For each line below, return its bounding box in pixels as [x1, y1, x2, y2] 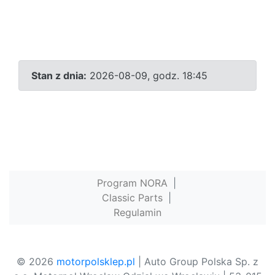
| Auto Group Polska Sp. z [135, 255, 258, 268]
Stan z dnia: [31, 69, 87, 82]
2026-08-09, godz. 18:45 [87, 69, 207, 82]
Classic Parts [101, 192, 163, 204]
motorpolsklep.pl [56, 255, 135, 268]
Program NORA [96, 177, 168, 190]
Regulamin [114, 206, 161, 219]
